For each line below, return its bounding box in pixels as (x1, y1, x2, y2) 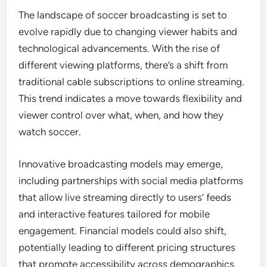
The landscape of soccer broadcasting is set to (18, 9, 228, 21)
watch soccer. (18, 126, 82, 138)
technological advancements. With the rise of (18, 42, 221, 54)
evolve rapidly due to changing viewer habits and (18, 26, 238, 38)
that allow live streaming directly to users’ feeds (18, 191, 232, 203)
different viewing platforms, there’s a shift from (18, 59, 228, 71)
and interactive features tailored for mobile (18, 207, 210, 220)
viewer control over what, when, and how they (18, 109, 224, 121)
